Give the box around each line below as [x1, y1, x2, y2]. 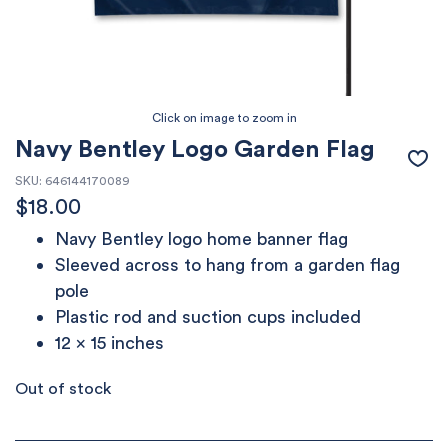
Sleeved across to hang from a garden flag [55, 254, 400, 275]
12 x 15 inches [55, 332, 164, 353]
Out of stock [15, 378, 111, 398]
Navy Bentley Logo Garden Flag [15, 133, 375, 163]
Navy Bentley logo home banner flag [55, 228, 348, 249]
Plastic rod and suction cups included [55, 306, 361, 327]
